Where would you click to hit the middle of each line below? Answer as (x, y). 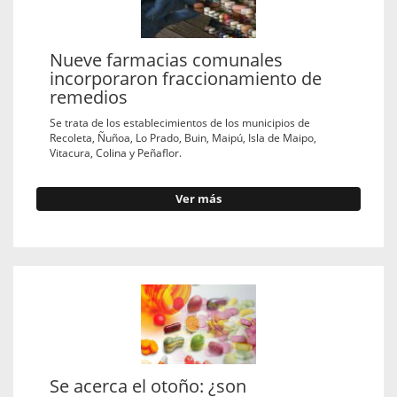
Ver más (198, 198)
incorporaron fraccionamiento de (186, 78)
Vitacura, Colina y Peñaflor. (116, 152)
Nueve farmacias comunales (166, 59)
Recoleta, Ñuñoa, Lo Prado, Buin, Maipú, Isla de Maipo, (183, 137)
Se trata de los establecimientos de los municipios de (180, 122)
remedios (89, 97)
